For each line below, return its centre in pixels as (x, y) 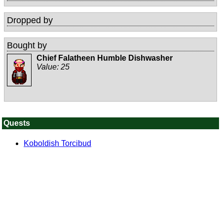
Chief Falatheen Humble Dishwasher (105, 58)
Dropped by (30, 20)
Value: (49, 67)
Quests (17, 123)
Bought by (27, 46)
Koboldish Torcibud (57, 144)
